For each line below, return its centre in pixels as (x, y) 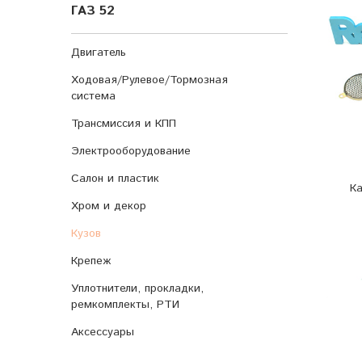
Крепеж (91, 261)
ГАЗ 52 (93, 11)
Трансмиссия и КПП (124, 124)
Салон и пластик (115, 179)
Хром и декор (109, 206)
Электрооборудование (131, 151)
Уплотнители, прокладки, (137, 288)
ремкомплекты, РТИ (125, 305)
